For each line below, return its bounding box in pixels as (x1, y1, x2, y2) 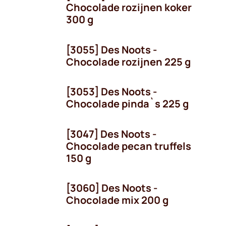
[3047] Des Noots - (66, 127, 156, 141)
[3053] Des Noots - (66, 85, 157, 98)
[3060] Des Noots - (66, 181, 157, 195)
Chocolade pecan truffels (66, 139, 191, 153)
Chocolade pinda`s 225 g (66, 97, 189, 110)
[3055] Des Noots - (66, 42, 157, 56)
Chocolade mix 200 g (66, 193, 168, 207)
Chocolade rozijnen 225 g (66, 54, 191, 69)
